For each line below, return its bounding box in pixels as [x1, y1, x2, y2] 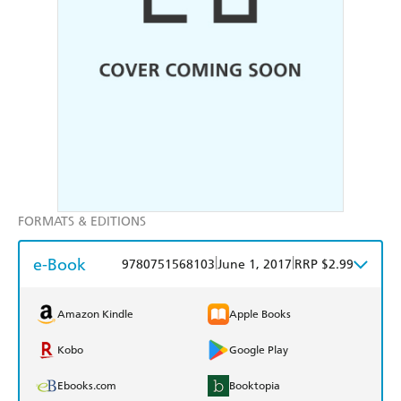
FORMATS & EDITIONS [18, 214, 146, 230]
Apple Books [229, 308, 291, 321]
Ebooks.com [57, 380, 116, 393]
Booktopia [229, 380, 280, 393]
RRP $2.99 [294, 257, 354, 273]
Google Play [229, 344, 288, 357]
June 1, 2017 [218, 257, 292, 273]
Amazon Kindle [57, 308, 133, 321]
